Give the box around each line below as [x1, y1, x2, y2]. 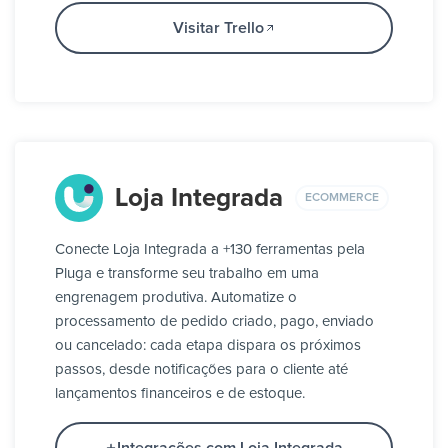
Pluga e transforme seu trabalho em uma [55, 266, 319, 282]
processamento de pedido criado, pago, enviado [55, 314, 374, 330]
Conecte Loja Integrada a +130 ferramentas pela [55, 242, 365, 258]
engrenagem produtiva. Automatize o [55, 290, 297, 306]
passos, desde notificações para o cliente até [55, 362, 348, 378]
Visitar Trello [172, 20, 264, 37]
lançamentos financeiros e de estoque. [55, 386, 305, 402]
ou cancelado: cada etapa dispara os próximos [55, 338, 361, 354]
